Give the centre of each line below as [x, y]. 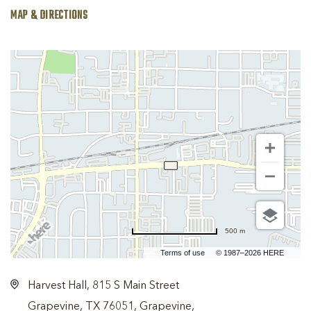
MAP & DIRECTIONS [49, 16]
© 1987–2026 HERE [250, 253]
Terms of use [183, 253]
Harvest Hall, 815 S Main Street [103, 286]
